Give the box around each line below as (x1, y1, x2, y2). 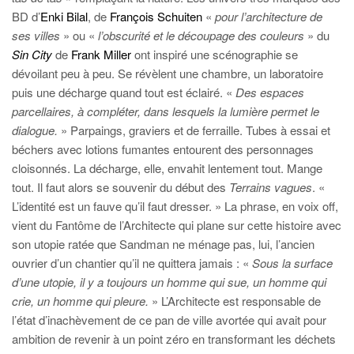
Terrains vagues (229, 178, 312, 195)
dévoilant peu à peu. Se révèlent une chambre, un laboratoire (12, 64, 323, 81)
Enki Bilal (40, 7, 88, 24)
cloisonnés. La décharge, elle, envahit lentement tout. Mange (12, 159, 322, 176)
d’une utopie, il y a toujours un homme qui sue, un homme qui (12, 273, 326, 290)
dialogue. (12, 121, 58, 138)
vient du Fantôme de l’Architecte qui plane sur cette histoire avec (12, 216, 341, 233)
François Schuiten (110, 7, 202, 24)
